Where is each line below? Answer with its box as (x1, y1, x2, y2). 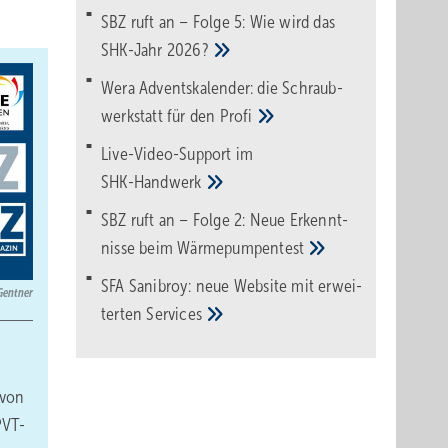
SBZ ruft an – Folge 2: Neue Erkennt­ (101, 210, 348, 230)
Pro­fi (219, 106, 257, 126)
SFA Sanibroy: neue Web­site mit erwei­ (101, 276, 363, 296)
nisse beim (101, 238, 178, 258)
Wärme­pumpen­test (177, 238, 309, 258)
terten (101, 304, 147, 324)
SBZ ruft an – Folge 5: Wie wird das (101, 12, 335, 32)
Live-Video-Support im (101, 144, 254, 164)
